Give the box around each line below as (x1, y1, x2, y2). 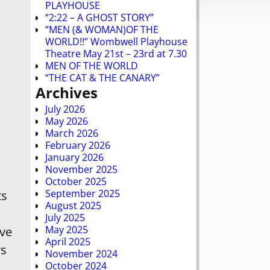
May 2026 (45, 114, 88, 128)
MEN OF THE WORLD (45, 58, 138, 72)
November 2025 (45, 162, 118, 176)
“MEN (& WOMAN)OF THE (45, 22, 159, 36)
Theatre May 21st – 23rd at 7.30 (45, 46, 187, 60)
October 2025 (45, 174, 107, 188)
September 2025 (45, 186, 120, 200)
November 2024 (45, 246, 118, 260)
